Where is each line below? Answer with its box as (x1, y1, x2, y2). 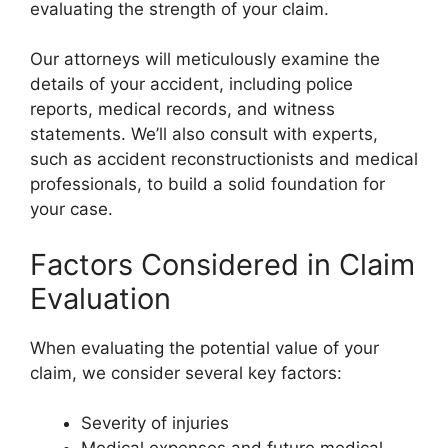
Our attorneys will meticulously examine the (30, 49, 380, 70)
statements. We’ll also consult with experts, (30, 124, 378, 145)
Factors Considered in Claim (30, 246, 415, 282)
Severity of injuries (81, 413, 229, 434)
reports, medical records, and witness (30, 99, 335, 120)
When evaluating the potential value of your (30, 337, 379, 358)
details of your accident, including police (30, 74, 353, 95)
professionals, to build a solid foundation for (30, 174, 385, 195)
